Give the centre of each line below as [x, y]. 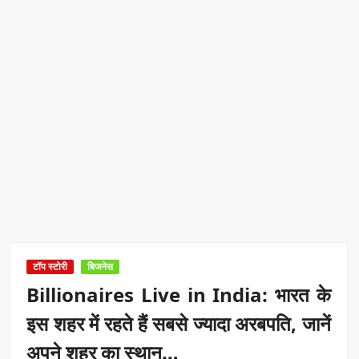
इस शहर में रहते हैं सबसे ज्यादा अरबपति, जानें [179, 323]
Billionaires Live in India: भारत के [179, 294]
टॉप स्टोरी [50, 266]
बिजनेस [101, 266]
